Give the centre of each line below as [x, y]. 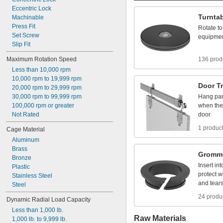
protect [207, 174]
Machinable [28, 17]
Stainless [24, 176]
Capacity [79, 200]
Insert [206, 165]
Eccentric [24, 8]
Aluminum [26, 140]
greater [64, 106]
